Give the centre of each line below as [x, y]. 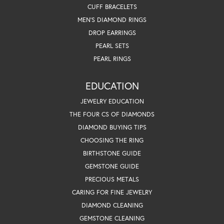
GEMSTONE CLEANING [112, 218]
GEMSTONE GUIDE [112, 166]
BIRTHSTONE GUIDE [112, 153]
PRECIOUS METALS [112, 179]
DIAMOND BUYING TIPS [112, 127]
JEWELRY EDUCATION [112, 101]
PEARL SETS [112, 45]
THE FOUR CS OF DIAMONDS [112, 114]
